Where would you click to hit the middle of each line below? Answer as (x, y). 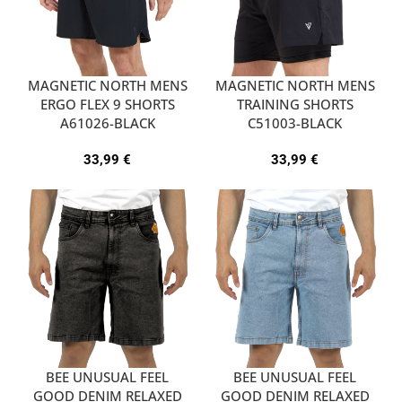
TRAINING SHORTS (295, 104)
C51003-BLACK (295, 122)
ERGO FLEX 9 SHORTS (107, 104)
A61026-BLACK (107, 123)
